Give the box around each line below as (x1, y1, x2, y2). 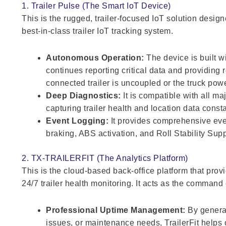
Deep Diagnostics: (46, 91, 121, 100)
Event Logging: (46, 116, 109, 125)
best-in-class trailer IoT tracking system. (22, 26, 174, 35)
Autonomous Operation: (46, 53, 144, 62)
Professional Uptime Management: (46, 205, 186, 214)
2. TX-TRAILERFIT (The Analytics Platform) (22, 153, 188, 162)
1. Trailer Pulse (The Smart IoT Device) (22, 1, 171, 10)
